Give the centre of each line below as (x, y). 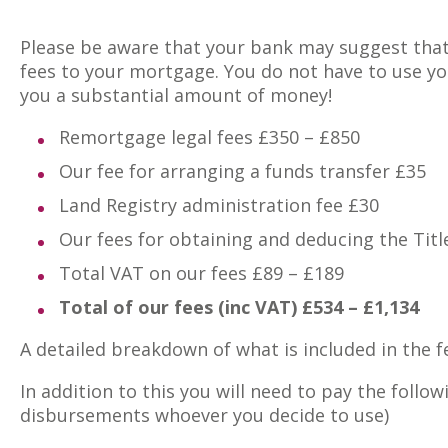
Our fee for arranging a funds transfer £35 (242, 170)
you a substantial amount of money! (176, 94)
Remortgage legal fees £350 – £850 (209, 136)
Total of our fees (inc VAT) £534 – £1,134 (239, 306)
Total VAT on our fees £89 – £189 (201, 272)
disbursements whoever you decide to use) (204, 414)
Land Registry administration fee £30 (219, 204)
